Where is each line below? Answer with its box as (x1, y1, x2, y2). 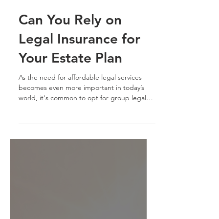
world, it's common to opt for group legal (19, 181, 146, 190)
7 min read (60, 77, 88, 85)
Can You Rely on (19, 99, 122, 116)
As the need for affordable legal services (19, 161, 142, 170)
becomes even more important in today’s (19, 171, 144, 180)
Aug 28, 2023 (19, 77, 51, 85)
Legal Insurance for (19, 118, 140, 135)
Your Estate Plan (19, 137, 122, 154)
